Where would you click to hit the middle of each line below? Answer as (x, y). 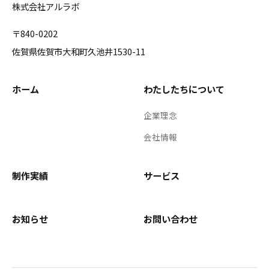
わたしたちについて (184, 89)
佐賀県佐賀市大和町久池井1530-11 (79, 52)
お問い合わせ (171, 219)
